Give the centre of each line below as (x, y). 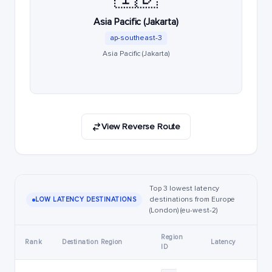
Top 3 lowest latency (184, 189)
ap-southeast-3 (136, 38)
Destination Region (92, 242)
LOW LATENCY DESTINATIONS (86, 199)
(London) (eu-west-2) (183, 210)
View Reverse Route (141, 127)
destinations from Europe (192, 199)
